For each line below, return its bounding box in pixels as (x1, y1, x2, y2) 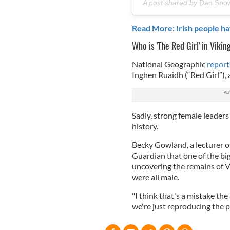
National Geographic (131, 59, 207, 69)
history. (131, 121, 160, 131)
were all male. (131, 171, 179, 182)
